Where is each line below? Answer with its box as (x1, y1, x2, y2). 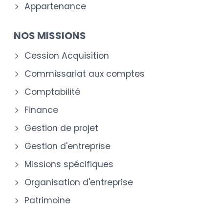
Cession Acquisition (24, 50, 109, 62)
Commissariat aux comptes (24, 68, 145, 80)
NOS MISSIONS (14, 29, 86, 43)
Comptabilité (24, 86, 80, 98)
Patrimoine (24, 195, 70, 207)
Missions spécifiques (24, 158, 113, 171)
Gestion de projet (24, 122, 98, 134)
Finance (24, 104, 58, 116)
